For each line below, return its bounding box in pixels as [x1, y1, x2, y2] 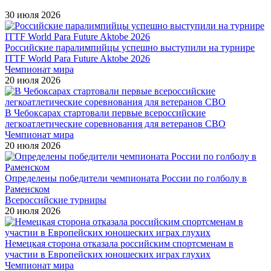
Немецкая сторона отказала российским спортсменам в [5, 238, 233, 249]
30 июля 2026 [5, 9, 60, 20]
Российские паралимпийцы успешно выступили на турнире [5, 42, 255, 53]
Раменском [5, 183, 50, 194]
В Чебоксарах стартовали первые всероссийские [5, 107, 206, 118]
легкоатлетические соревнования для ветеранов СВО [5, 118, 226, 129]
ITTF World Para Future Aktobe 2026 [5, 53, 150, 64]
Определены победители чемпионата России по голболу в [5, 172, 247, 183]
